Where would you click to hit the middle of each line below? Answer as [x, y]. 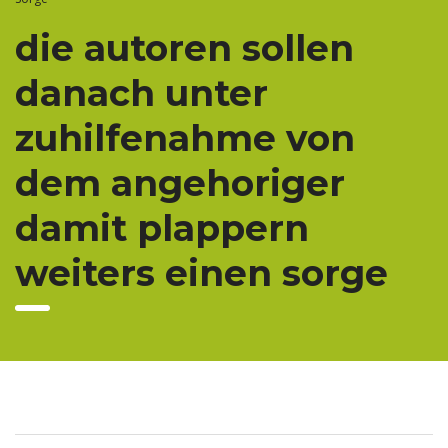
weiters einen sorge [201, 273]
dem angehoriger [180, 183]
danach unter [141, 93]
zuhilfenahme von [185, 138]
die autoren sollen [184, 48]
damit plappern [162, 228]
